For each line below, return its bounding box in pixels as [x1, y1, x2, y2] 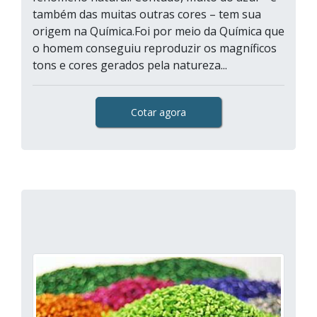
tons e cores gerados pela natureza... [33, 57, 227, 73]
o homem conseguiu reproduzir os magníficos [33, 40, 277, 56]
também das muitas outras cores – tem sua [33, 6, 261, 22]
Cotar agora [131, 105, 186, 119]
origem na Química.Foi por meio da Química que [33, 23, 284, 39]
